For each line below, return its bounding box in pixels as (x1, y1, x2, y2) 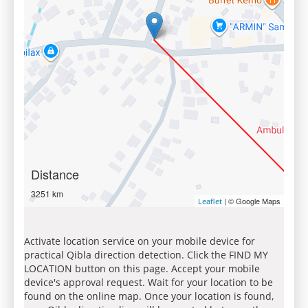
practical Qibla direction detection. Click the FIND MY (24, 248, 268, 261)
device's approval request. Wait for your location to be (24, 276, 273, 289)
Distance (31, 165, 79, 183)
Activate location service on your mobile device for (24, 234, 255, 247)
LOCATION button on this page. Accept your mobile (24, 262, 260, 275)
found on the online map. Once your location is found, (24, 289, 274, 302)
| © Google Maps (222, 195, 280, 206)
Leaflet (198, 196, 222, 206)
